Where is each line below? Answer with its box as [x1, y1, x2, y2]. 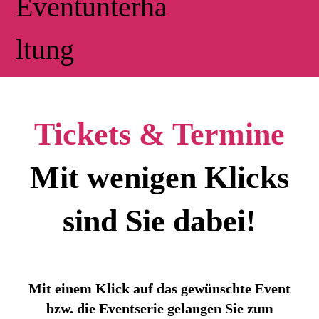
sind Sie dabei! [63, 204, 256, 239]
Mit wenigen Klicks [30, 160, 289, 195]
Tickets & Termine [34, 117, 285, 152]
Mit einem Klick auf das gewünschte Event [28, 281, 291, 296]
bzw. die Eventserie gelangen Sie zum [46, 300, 273, 316]
